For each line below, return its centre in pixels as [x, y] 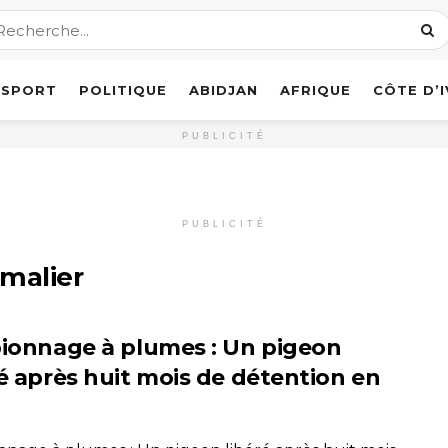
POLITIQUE [123, 90]
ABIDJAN [223, 90]
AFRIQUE [315, 90]
